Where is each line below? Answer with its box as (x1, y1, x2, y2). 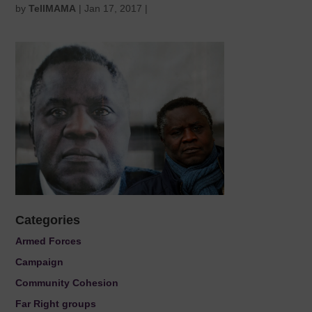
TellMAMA (29, 3, 77, 14)
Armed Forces (15, 235, 82, 247)
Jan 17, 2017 (84, 3, 143, 14)
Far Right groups (15, 298, 97, 310)
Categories (15, 213, 81, 228)
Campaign (15, 256, 64, 268)
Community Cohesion (15, 277, 119, 289)
